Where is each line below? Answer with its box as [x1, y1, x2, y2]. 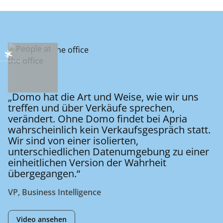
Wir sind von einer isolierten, [8, 133, 138, 147]
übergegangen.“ [8, 166, 80, 180]
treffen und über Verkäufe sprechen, [8, 101, 175, 114]
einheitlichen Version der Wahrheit [8, 155, 166, 169]
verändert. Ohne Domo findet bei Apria [8, 111, 187, 125]
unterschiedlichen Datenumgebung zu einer [8, 144, 209, 158]
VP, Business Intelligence [8, 186, 101, 198]
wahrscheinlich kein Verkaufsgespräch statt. [8, 122, 211, 136]
